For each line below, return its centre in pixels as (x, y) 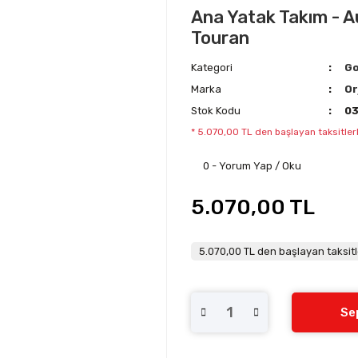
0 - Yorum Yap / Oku (252, 166)
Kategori (212, 68)
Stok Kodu (216, 111)
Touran (220, 38)
